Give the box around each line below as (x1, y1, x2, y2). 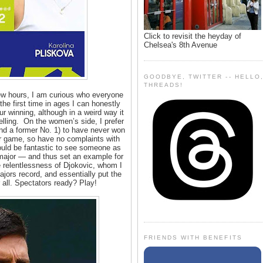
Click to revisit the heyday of (144, 31, 241, 41)
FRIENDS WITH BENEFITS (144, 234, 242, 241)
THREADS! (144, 81, 184, 88)
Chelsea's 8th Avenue (144, 40, 217, 49)
